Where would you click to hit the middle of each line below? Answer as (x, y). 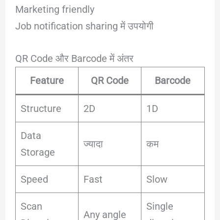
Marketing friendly (55, 9)
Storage (38, 152)
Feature (47, 80)
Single (160, 206)
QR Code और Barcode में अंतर (74, 58)
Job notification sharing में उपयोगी (84, 26)
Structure (41, 108)
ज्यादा (93, 144)
